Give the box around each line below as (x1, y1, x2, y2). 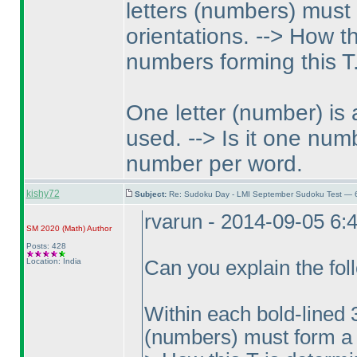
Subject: (134, 190, 169, 198)
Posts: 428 (25, 241, 66, 250)
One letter (125, 100, 232, 125)
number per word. (125, 151, 303, 176)
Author (84, 224, 112, 233)
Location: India (25, 257, 81, 265)
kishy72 (25, 188, 60, 199)
